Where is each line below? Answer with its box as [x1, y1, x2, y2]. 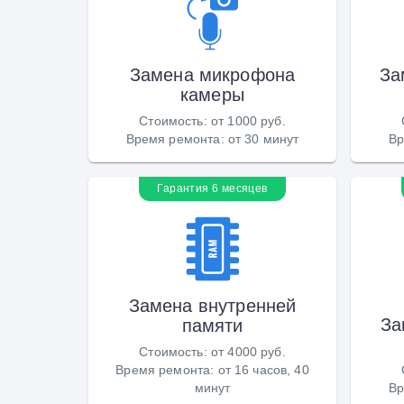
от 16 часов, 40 [217, 362, 309, 377]
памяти [181, 314, 243, 336]
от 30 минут [227, 131, 299, 146]
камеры [180, 83, 244, 106]
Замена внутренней [128, 294, 297, 317]
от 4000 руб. [210, 344, 286, 359]
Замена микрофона [129, 63, 296, 86]
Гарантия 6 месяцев [157, 181, 268, 195]
